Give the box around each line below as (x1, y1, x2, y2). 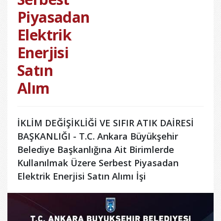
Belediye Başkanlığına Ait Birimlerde (17, 144, 174, 156)
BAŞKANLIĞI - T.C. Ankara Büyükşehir (17, 130, 178, 143)
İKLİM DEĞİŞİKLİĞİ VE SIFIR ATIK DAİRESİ (17, 117, 194, 129)
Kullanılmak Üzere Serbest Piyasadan (17, 157, 179, 169)
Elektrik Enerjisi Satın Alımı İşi (17, 170, 146, 183)
